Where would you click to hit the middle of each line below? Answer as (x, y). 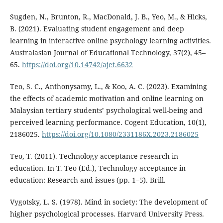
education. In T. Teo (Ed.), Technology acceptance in (98, 168)
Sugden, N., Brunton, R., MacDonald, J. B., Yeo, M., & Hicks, (108, 16)
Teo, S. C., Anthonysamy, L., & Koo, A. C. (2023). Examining (108, 86)
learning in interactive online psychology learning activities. (110, 40)
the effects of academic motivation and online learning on (107, 98)
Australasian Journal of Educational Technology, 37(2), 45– (108, 52)
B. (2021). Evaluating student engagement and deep (97, 28)
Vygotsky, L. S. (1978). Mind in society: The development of (108, 202)
